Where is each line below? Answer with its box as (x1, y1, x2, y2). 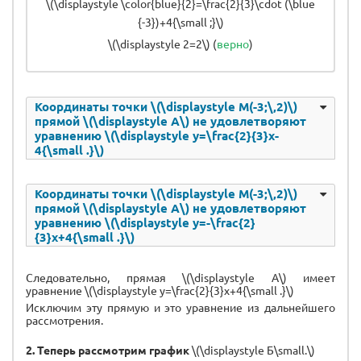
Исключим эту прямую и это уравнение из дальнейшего (26, 299, 335, 314)
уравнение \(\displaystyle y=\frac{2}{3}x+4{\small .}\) (26, 282, 297, 297)
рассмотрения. (26, 312, 103, 327)
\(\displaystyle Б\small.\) (189, 342, 315, 357)
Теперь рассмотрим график (37, 342, 189, 357)
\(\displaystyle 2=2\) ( (108, 35, 217, 51)
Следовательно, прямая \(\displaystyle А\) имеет (26, 269, 335, 284)
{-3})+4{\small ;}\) (137, 14, 224, 29)
